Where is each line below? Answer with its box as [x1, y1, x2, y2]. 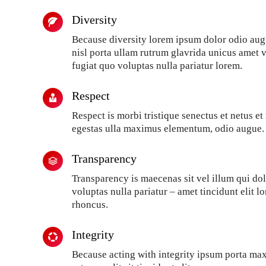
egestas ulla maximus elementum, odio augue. [72, 123, 264, 134]
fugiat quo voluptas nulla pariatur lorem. [72, 60, 242, 71]
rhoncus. [72, 199, 108, 210]
